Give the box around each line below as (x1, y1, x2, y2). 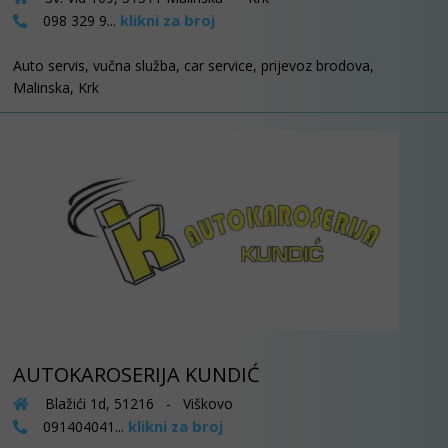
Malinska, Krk (13, 77, 99, 97)
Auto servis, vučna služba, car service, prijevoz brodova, (13, 55, 374, 75)
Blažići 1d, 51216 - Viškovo (41, 393, 233, 413)
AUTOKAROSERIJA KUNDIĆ (13, 360, 260, 388)
